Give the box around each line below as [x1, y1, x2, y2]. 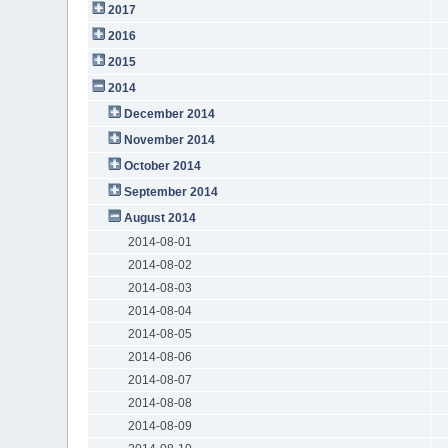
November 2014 [123, 132, 215, 147]
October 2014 [123, 158, 201, 173]
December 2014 [123, 106, 215, 121]
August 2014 [123, 210, 196, 225]
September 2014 [123, 184, 218, 199]
